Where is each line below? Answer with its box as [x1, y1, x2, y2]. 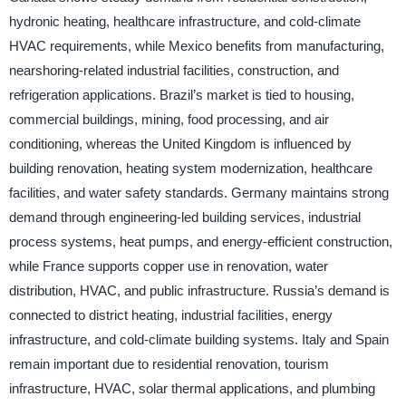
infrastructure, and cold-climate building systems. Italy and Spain [8, 332, 389, 348]
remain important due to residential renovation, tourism [8, 356, 329, 372]
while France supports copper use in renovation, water [8, 258, 328, 275]
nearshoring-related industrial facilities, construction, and [8, 63, 339, 79]
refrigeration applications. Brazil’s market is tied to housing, [8, 87, 354, 103]
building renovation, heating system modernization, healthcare [8, 160, 372, 177]
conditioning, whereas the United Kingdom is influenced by [8, 136, 352, 152]
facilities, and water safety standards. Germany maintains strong [8, 185, 389, 201]
